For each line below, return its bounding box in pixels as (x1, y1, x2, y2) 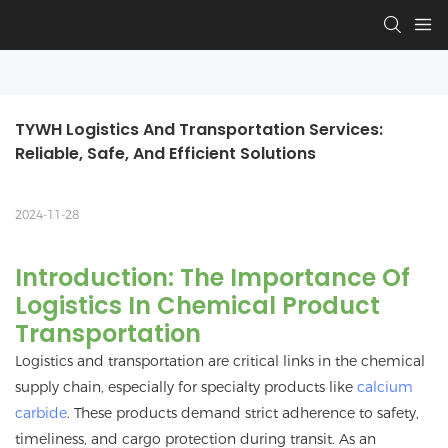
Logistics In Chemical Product (15, 289, 380, 323)
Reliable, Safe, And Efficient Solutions (15, 142, 316, 166)
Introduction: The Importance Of (15, 261, 410, 295)
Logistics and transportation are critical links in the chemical (15, 352, 425, 371)
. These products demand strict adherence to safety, (67, 404, 419, 423)
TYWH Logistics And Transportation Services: (15, 118, 383, 142)
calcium (357, 378, 413, 397)
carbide (15, 404, 67, 423)
